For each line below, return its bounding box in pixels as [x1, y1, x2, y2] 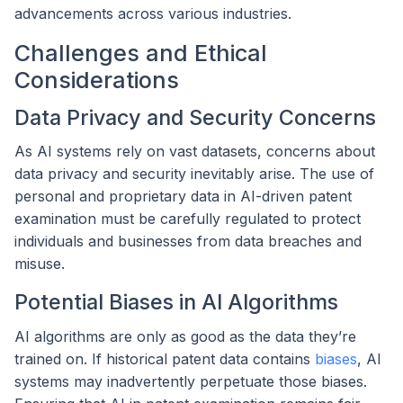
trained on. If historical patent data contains [14, 350, 315, 369]
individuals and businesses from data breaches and [14, 232, 362, 251]
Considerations [14, 67, 179, 94]
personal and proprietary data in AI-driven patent [14, 187, 352, 206]
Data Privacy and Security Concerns [14, 103, 376, 130]
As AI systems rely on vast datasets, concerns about [14, 142, 375, 161]
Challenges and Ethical [14, 40, 267, 67]
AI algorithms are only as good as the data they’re [14, 327, 356, 346]
